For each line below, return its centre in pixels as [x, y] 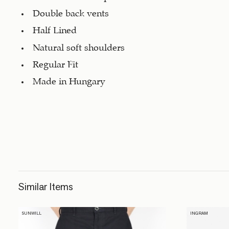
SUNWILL [32, 213]
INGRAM [199, 213]
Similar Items [45, 186]
